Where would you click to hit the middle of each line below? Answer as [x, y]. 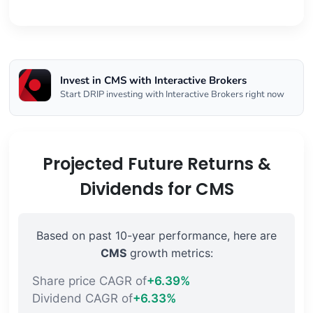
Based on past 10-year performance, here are [156, 236]
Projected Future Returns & [156, 164]
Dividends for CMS [156, 189]
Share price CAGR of [89, 281]
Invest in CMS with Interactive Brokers [153, 81]
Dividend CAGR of [82, 299]
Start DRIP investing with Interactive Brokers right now [172, 95]
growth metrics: [169, 253]
